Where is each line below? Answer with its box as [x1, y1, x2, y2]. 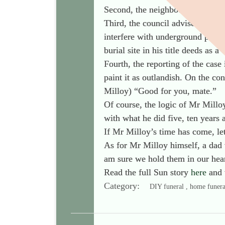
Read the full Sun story [104, 167, 191, 177]
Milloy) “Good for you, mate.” [104, 86, 216, 96]
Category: [104, 181, 150, 191]
